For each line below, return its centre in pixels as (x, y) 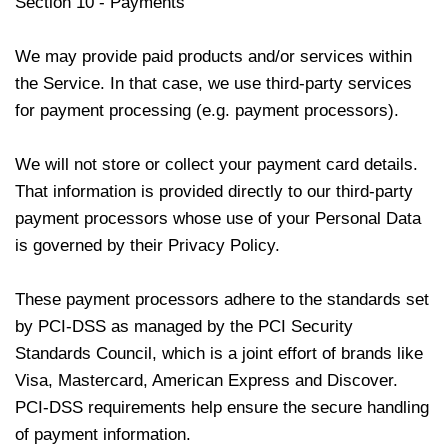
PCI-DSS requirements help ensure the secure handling (222, 407)
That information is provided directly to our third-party (214, 191)
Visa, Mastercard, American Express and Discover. (206, 380)
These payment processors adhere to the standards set (222, 299)
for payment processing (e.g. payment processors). (207, 110)
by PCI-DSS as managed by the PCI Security (184, 326)
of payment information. (103, 434)
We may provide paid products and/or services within (213, 56)
